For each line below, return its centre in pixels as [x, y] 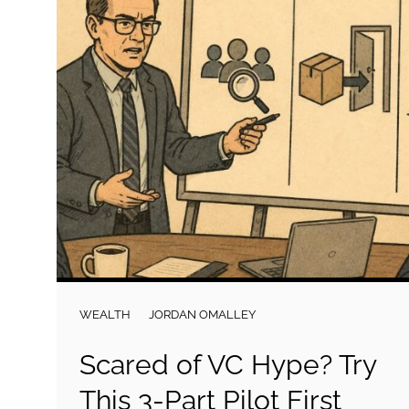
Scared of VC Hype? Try [228, 365]
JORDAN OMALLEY [202, 315]
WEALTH [105, 315]
